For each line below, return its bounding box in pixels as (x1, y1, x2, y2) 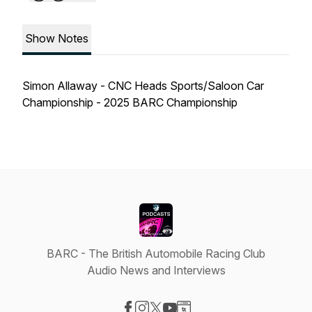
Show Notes (25, 31, 88, 45)
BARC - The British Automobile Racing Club (47, 247, 265, 260)
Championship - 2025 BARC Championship (22, 95, 237, 109)
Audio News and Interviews (86, 263, 226, 277)
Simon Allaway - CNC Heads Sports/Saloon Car (22, 79, 264, 93)
